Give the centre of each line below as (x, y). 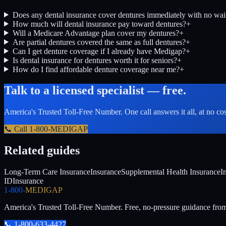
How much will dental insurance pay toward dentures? (99, 24)
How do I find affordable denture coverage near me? (96, 69)
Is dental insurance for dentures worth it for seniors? (95, 60)
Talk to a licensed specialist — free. (95, 91)
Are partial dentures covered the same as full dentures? (99, 42)
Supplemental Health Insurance (171, 172)
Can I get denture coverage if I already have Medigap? (99, 51)
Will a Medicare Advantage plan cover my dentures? (96, 33)
